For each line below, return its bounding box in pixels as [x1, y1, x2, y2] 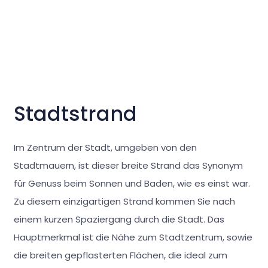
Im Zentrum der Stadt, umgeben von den [13, 141, 197, 154]
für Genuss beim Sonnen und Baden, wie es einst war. [13, 176, 250, 190]
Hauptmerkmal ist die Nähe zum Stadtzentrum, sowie [13, 230, 252, 243]
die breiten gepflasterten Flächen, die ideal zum [13, 248, 227, 261]
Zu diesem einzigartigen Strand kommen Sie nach [13, 194, 235, 208]
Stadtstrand [13, 100, 137, 129]
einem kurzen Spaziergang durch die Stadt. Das [13, 212, 224, 226]
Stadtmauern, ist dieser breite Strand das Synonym [13, 159, 243, 172]
